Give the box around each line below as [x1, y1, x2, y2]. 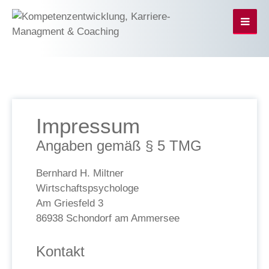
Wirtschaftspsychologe [36, 183, 139, 194]
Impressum [36, 114, 140, 138]
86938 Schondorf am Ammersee [36, 213, 180, 224]
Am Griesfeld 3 [36, 198, 103, 209]
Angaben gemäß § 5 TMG [36, 138, 202, 154]
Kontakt [36, 243, 85, 259]
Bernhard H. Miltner [36, 168, 124, 179]
